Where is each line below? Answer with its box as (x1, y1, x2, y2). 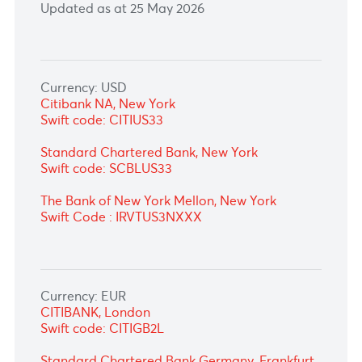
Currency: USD (44, 128, 141, 146)
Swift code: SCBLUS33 (44, 217, 192, 236)
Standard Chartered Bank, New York (44, 200, 287, 218)
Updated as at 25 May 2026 (44, 40, 227, 58)
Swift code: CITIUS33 (44, 164, 182, 183)
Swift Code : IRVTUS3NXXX (44, 271, 225, 290)
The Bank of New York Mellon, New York (44, 254, 307, 272)
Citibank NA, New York (44, 145, 195, 165)
